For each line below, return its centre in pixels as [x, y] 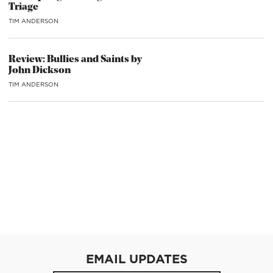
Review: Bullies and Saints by [75, 60]
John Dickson [40, 71]
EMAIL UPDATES [136, 259]
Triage [23, 7]
